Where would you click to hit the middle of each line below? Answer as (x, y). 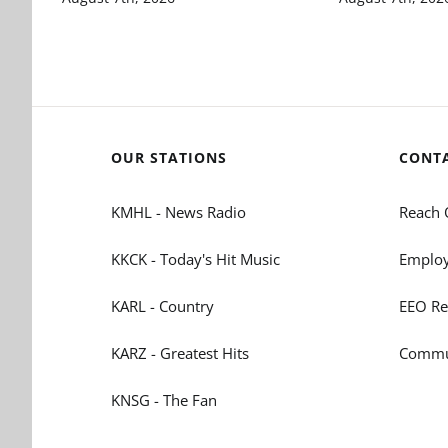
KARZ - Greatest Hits (179, 352)
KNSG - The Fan (163, 399)
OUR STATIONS (168, 157)
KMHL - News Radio (178, 211)
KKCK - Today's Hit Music (195, 258)
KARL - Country (162, 305)
